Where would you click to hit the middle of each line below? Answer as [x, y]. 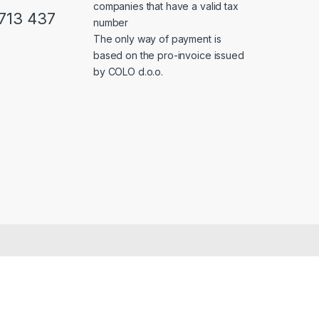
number [111, 23]
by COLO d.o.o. [129, 72]
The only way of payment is [157, 39]
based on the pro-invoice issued [169, 56]
